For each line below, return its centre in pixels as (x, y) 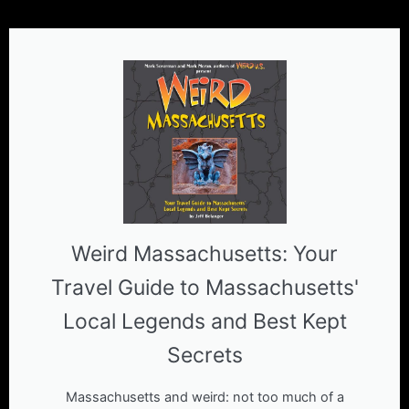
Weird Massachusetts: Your (204, 254)
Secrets (204, 356)
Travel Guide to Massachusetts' (204, 288)
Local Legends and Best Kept (204, 322)
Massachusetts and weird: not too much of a (204, 398)
